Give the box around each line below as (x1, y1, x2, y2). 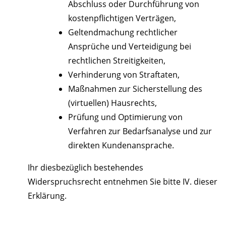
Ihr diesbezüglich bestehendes (28, 162, 143, 174)
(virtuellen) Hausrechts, (68, 97, 157, 109)
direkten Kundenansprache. (68, 140, 174, 151)
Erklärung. (28, 190, 67, 202)
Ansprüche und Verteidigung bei (68, 41, 191, 52)
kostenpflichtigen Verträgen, (68, 13, 176, 24)
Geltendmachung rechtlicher (68, 27, 178, 38)
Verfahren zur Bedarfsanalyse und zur (68, 126, 212, 137)
